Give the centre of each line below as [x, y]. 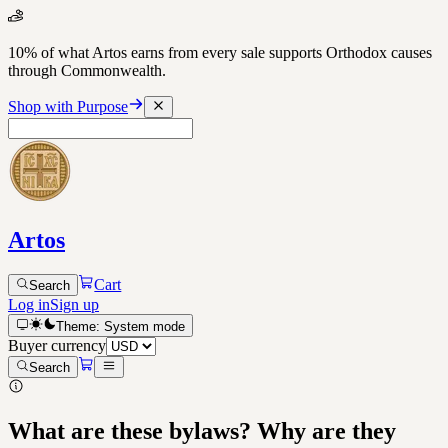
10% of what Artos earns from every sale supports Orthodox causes [220, 52]
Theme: [79, 326]
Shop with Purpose [68, 107]
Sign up [74, 305]
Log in [29, 305]
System [126, 326]
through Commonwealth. [87, 70]
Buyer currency [57, 345]
